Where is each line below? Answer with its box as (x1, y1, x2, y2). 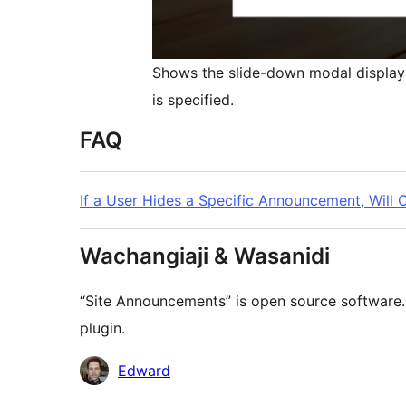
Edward (118, 362, 170, 381)
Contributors (79, 360, 166, 379)
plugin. (80, 319, 125, 338)
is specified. (152, 91, 234, 110)
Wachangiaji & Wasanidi (80, 243, 330, 270)
